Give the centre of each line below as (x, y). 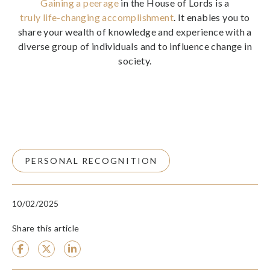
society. (135, 61)
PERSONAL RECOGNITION (91, 161)
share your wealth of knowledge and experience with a (135, 32)
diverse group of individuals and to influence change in (135, 46)
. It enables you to (212, 17)
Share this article (46, 228)
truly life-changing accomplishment (97, 17)
